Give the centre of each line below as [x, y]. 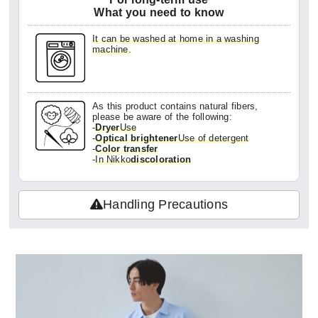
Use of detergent [213, 138]
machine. [112, 49]
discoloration [161, 160]
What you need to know [159, 13]
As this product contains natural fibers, [175, 106]
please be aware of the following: [162, 117]
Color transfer [127, 149]
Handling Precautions [166, 205]
